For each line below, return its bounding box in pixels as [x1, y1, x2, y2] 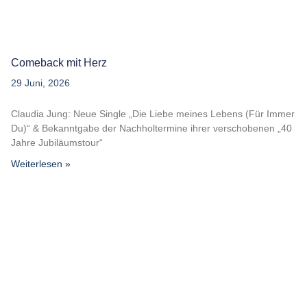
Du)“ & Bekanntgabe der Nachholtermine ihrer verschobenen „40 [11, 123, 292, 134]
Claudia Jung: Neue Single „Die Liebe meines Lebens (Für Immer [11, 108, 295, 120]
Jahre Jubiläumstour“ [11, 137, 103, 149]
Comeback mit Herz [11, 57, 107, 69]
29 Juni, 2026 [11, 77, 70, 89]
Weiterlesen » [11, 158, 71, 170]
